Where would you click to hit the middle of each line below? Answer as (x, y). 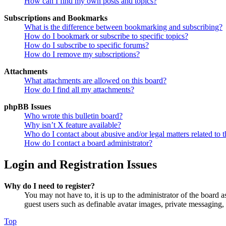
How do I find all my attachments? (79, 90)
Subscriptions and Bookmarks (56, 18)
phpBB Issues (27, 107)
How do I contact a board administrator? (88, 143)
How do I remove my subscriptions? (82, 54)
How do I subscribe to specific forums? (87, 45)
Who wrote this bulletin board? (73, 116)
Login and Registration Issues (80, 165)
